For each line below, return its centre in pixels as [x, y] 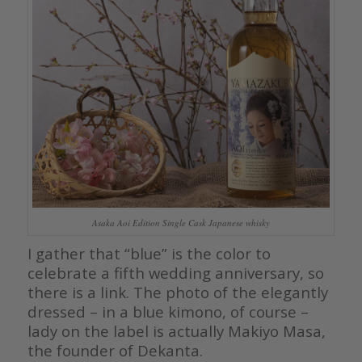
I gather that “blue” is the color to [149, 254]
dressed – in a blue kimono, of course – [168, 312]
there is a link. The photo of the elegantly [177, 293]
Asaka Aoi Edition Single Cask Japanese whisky [181, 223]
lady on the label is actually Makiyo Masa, [176, 331]
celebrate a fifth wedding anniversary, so [175, 273]
